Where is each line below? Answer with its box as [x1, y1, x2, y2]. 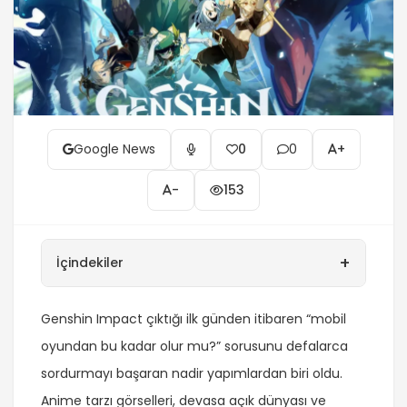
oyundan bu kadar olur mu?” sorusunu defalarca [41, 336, 348, 355]
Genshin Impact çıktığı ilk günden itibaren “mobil [41, 309, 346, 328]
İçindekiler [56, 253, 124, 272]
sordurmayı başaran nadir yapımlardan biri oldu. [41, 363, 342, 382]
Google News [73, 139, 155, 158]
